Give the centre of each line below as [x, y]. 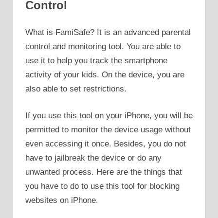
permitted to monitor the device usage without [108, 129]
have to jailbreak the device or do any [93, 158]
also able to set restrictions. [76, 89]
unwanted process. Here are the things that [104, 172]
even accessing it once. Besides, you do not [106, 144]
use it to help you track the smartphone [96, 61]
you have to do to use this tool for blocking [102, 186]
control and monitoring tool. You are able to [103, 47]
